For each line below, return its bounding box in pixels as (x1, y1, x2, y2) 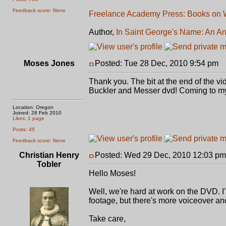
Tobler (37, 160, 61, 168)
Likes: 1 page (13, 116, 44, 121)
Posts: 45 (13, 127, 35, 132)
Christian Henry (19, 151, 79, 159)
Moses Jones (23, 59, 75, 68)
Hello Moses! (89, 169, 136, 178)
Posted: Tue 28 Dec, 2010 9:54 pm (95, 59, 218, 68)
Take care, (89, 214, 126, 223)
